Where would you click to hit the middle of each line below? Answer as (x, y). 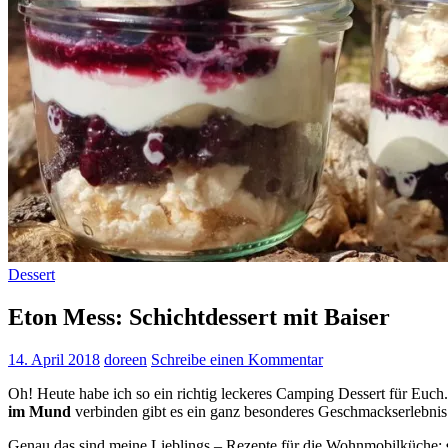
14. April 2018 (54, 359)
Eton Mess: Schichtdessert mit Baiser (199, 316)
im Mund (39, 411)
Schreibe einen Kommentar (237, 359)
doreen (125, 359)
